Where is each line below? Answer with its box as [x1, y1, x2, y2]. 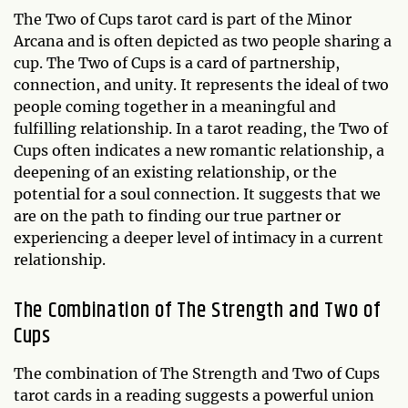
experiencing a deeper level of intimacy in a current [14, 228, 383, 247]
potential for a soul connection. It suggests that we [14, 184, 381, 203]
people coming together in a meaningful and [14, 97, 336, 116]
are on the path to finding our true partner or [14, 206, 341, 225]
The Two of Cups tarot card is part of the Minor [14, 9, 352, 28]
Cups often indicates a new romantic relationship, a [14, 140, 384, 159]
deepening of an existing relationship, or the [14, 162, 337, 181]
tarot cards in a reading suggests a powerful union [14, 385, 374, 404]
